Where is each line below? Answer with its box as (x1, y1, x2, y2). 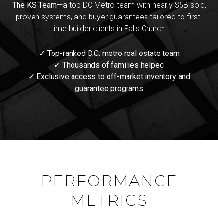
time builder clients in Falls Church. (51, 24, 167, 34)
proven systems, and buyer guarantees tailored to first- (16, 12, 202, 22)
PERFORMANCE (40, 171, 178, 190)
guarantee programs (75, 83, 143, 93)
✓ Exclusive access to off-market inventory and (28, 72, 190, 81)
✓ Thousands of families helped (54, 60, 164, 70)
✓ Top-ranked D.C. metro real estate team (38, 48, 180, 58)
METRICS (70, 190, 148, 210)
